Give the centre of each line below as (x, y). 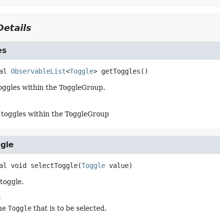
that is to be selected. (69, 208)
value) (119, 165)
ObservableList (38, 71)
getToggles (121, 71)
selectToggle (54, 165)
